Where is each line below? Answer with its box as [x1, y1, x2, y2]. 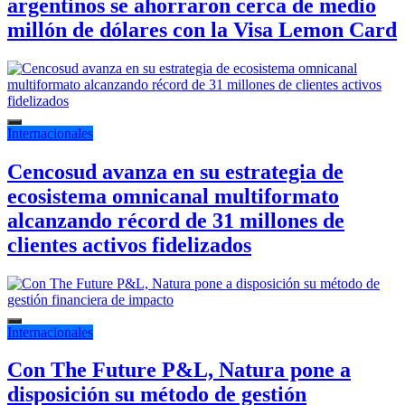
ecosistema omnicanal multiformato [7, 184, 339, 208]
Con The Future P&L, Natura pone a [7, 358, 351, 382]
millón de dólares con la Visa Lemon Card [7, 17, 397, 42]
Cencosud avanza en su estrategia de [7, 159, 344, 184]
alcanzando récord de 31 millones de [7, 208, 344, 232]
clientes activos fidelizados [7, 232, 251, 257]
